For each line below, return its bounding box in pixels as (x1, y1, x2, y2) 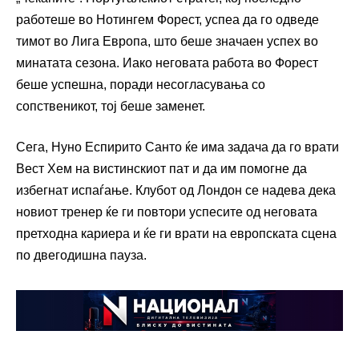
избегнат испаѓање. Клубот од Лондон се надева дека (16, 184, 336, 198)
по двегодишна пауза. (16, 248, 147, 263)
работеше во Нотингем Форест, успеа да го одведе (16, 13, 319, 27)
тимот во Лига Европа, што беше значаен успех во (16, 34, 318, 49)
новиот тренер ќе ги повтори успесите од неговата (16, 205, 317, 220)
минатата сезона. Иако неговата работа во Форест (16, 56, 318, 71)
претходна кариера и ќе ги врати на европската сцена (16, 227, 337, 241)
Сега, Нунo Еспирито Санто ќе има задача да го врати (16, 140, 339, 155)
